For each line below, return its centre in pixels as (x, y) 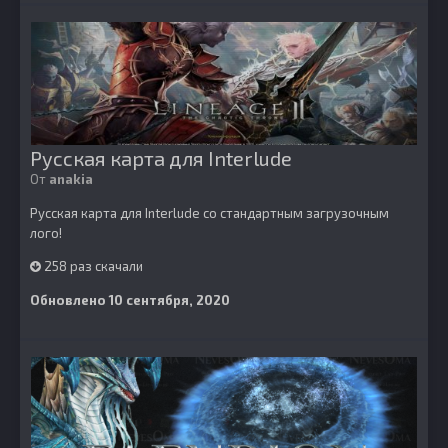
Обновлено (69, 300)
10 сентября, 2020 (169, 300)
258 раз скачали (92, 266)
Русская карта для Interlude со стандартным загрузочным (209, 213)
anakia (71, 179)
